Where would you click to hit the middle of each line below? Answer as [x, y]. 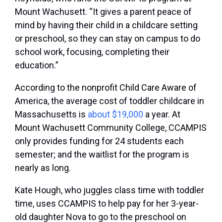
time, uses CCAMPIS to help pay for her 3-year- [107, 204]
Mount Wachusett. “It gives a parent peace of [103, 12]
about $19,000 [115, 114]
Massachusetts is [51, 114]
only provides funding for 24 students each [99, 141]
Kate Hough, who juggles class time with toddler [110, 190]
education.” [37, 65]
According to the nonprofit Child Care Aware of [106, 88]
